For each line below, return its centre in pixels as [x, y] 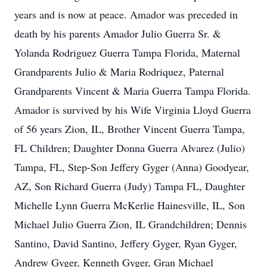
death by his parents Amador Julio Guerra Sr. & [118, 33]
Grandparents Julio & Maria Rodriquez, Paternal [119, 72]
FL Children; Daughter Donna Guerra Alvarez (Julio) [130, 148]
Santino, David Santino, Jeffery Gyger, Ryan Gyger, [126, 243]
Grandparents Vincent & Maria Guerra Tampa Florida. [133, 91]
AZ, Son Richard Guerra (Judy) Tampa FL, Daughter [130, 186]
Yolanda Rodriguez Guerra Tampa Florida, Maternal [127, 52]
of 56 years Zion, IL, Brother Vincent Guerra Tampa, [130, 129]
